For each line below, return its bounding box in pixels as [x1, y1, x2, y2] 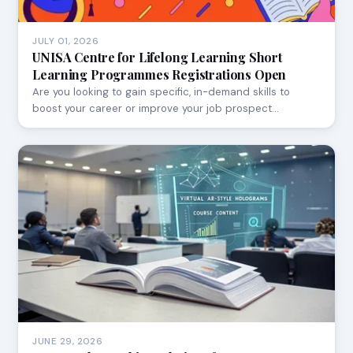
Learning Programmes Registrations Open [32, 65, 287, 83]
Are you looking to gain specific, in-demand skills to [32, 84, 291, 98]
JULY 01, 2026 [32, 35, 99, 47]
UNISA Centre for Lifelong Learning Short [32, 48, 282, 65]
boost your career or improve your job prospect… [32, 101, 280, 115]
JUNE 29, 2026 [32, 336, 103, 348]
